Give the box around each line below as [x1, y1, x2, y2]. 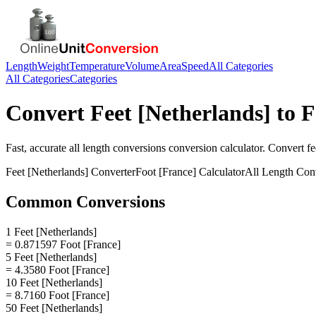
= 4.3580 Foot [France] [6, 263, 109, 276]
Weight [37, 60, 69, 72]
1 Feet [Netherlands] [6, 225, 97, 238]
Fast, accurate [6, 141, 69, 154]
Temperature [69, 60, 125, 72]
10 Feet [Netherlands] [6, 276, 102, 288]
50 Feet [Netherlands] [6, 301, 102, 314]
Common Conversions [6, 192, 165, 211]
